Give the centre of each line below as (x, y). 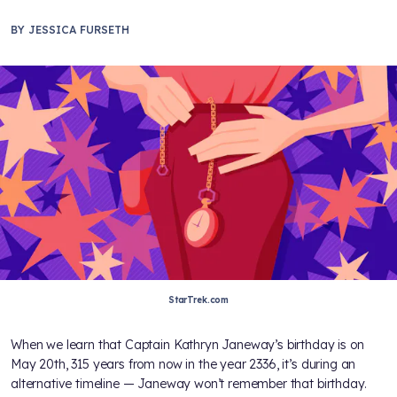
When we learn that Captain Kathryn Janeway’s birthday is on (187, 344)
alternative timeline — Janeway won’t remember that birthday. (189, 383)
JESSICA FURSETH (79, 30)
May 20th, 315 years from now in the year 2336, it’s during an (183, 364)
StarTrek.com (198, 300)
